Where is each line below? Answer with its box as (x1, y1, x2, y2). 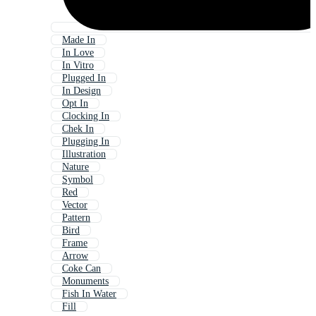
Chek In (62, 123, 94, 135)
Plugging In (62, 136, 109, 147)
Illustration (62, 149, 106, 160)
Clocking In (62, 111, 109, 122)
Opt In (62, 98, 88, 109)
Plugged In (62, 73, 106, 84)
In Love (62, 47, 94, 59)
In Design (62, 85, 101, 97)
